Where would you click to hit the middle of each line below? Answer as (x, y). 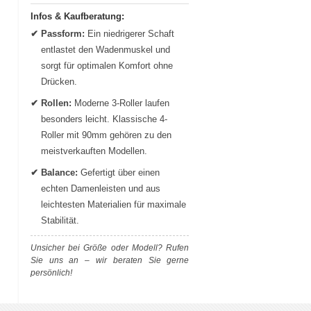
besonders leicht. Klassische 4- (104, 119)
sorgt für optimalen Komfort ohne (107, 65)
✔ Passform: (57, 33)
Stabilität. (60, 220)
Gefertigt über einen (118, 172)
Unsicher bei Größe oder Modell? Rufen (110, 247)
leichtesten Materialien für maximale (113, 204)
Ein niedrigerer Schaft (129, 33)
